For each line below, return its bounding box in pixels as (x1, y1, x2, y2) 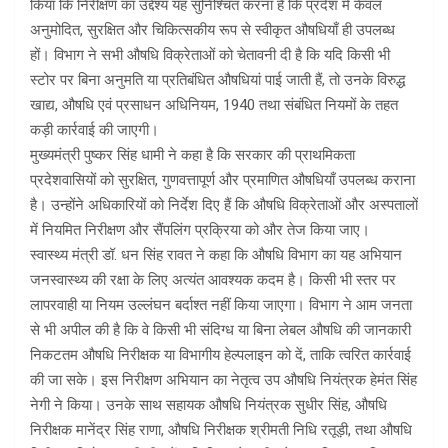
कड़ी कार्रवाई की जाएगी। (30, 121, 159, 139)
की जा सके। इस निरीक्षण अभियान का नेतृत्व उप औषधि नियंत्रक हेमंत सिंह (30, 371, 417, 389)
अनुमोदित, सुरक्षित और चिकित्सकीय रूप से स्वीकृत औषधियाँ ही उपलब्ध (30, 21, 395, 39)
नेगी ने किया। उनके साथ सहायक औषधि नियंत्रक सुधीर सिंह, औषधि (30, 396, 387, 414)
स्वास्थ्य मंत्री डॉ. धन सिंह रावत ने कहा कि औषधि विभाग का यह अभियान (30, 246, 402, 264)
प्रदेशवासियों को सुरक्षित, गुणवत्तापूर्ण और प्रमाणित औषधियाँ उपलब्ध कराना (30, 171, 415, 189)
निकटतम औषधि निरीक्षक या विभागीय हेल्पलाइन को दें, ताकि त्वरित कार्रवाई (30, 346, 411, 364)
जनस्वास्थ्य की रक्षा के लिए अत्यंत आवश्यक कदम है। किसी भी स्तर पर (30, 271, 396, 289)
